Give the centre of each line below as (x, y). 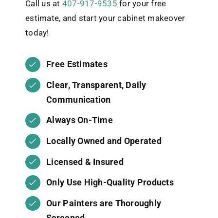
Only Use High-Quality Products (110, 182)
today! (37, 33)
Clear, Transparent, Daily (96, 85)
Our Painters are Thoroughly (104, 203)
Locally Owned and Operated (104, 141)
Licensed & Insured (85, 162)
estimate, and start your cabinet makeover (105, 18)
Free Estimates (77, 64)
